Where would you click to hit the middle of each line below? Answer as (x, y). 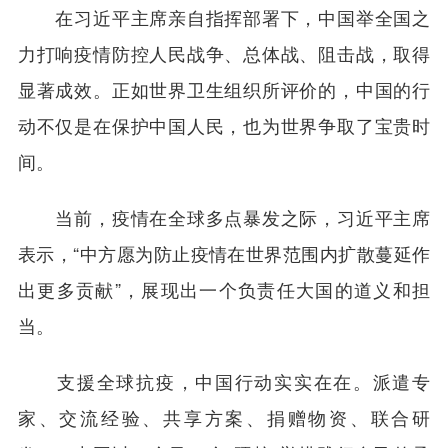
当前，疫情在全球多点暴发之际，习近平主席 (224, 217)
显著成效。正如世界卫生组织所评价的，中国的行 (224, 89)
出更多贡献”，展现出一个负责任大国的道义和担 (224, 289)
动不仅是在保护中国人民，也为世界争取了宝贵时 (224, 125)
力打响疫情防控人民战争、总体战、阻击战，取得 (224, 53)
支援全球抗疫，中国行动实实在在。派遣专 (224, 381)
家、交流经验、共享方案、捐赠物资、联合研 (224, 417)
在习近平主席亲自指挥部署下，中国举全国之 (224, 17)
